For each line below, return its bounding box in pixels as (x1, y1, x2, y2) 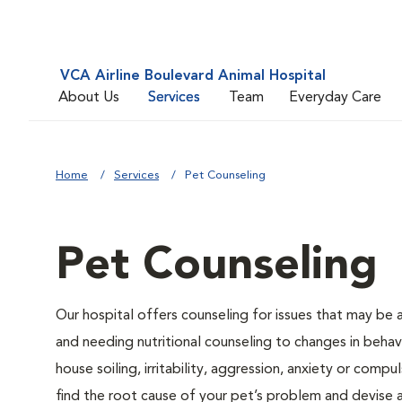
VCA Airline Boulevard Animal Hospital (60, 69, 326, 83)
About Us (58, 90, 119, 105)
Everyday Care (289, 90, 381, 105)
